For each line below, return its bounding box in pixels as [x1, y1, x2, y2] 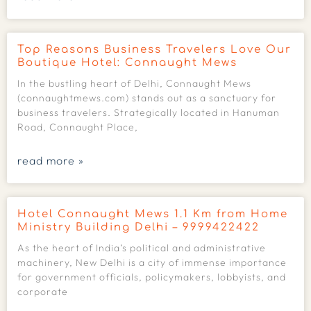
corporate [17, 285, 68, 298]
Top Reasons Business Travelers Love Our [17, 44, 292, 56]
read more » [17, 153, 84, 167]
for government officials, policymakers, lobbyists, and [17, 271, 286, 283]
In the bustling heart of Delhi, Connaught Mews [17, 77, 251, 90]
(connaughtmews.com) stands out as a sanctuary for [17, 92, 276, 104]
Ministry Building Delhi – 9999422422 [17, 221, 260, 233]
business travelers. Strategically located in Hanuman [17, 106, 280, 119]
